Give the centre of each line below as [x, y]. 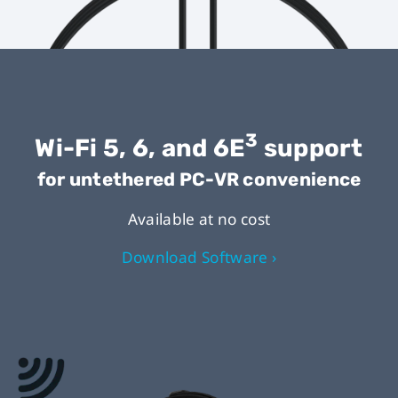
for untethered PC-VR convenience [199, 179]
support [310, 147]
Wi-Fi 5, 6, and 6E [140, 147]
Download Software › [199, 257]
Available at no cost [199, 219]
